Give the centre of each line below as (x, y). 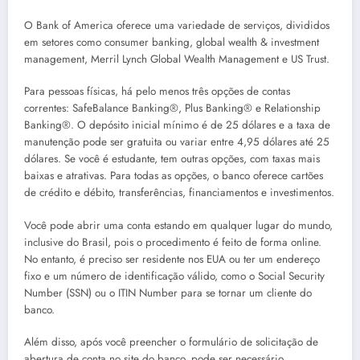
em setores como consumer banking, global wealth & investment (172, 43)
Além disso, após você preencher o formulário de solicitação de (171, 342)
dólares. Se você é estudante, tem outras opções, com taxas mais (172, 159)
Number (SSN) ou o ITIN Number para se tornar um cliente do (168, 292)
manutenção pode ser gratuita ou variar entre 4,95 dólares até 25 (177, 142)
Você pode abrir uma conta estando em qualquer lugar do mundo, (178, 225)
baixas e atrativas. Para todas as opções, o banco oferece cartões (174, 176)
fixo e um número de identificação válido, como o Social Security (174, 276)
